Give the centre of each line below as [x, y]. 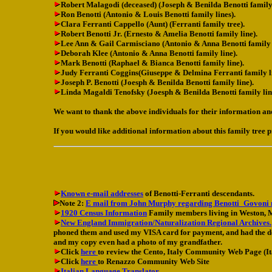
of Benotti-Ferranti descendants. [199, 194]
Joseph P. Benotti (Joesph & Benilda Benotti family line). [157, 83]
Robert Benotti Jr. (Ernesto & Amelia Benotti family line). [159, 34]
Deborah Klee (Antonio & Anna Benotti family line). [149, 53]
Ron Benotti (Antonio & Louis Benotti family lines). [148, 15]
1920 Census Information [104, 213]
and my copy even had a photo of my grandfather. [138, 242]
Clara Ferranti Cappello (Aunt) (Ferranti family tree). [153, 24]
